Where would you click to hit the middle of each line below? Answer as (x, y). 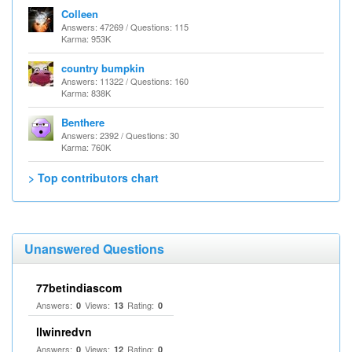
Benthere (83, 122)
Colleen (80, 14)
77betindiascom (79, 288)
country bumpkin (103, 68)
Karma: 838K (86, 93)
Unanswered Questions (94, 249)
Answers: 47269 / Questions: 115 (125, 27)
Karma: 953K (86, 38)
